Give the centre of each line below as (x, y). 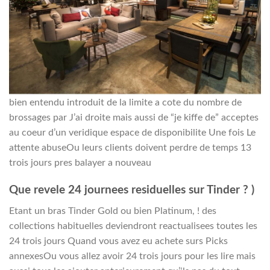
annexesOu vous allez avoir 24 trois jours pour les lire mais (132, 256)
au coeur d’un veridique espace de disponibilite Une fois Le (132, 133)
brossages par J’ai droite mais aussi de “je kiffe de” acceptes (134, 118)
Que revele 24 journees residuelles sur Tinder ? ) (132, 190)
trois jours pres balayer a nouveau (80, 163)
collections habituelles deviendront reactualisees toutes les (133, 226)
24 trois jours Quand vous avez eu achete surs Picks (118, 241)
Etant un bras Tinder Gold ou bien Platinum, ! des (113, 211)
